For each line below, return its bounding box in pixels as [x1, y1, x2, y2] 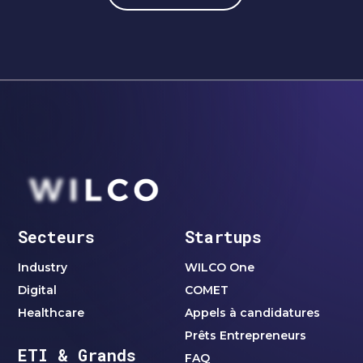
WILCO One [185, 260, 255, 275]
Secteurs [18, 226, 96, 248]
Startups [185, 226, 263, 248]
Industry [18, 260, 68, 275]
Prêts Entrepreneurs [185, 328, 307, 344]
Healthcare [18, 305, 85, 321]
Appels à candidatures [185, 305, 321, 321]
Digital [18, 283, 58, 298]
